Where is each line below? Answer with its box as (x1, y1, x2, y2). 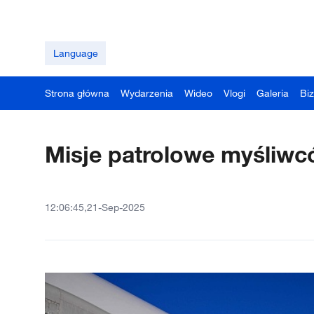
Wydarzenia (121, 87, 173, 99)
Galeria (257, 87, 289, 99)
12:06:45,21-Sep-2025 (45, 201, 145, 213)
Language (53, 47, 98, 59)
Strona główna (45, 87, 109, 99)
